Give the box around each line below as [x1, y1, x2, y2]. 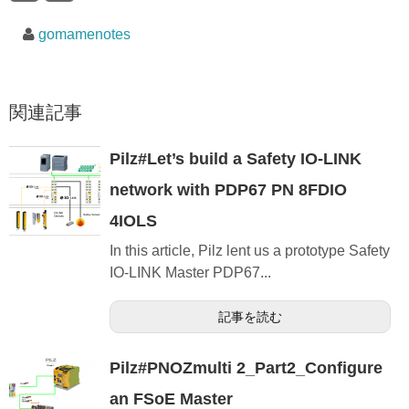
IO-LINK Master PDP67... [110, 265, 271, 281]
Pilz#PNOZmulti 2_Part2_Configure [110, 359, 383, 378]
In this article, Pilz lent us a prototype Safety [110, 243, 390, 259]
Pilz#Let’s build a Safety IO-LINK [110, 150, 362, 169]
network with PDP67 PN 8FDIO [110, 181, 347, 200]
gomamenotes [37, 26, 131, 43]
